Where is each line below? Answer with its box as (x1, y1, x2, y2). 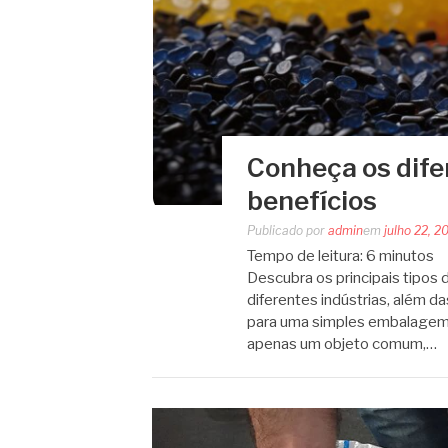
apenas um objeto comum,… (247, 334, 437, 353)
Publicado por (247, 222, 328, 238)
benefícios (247, 184, 377, 216)
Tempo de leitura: (247, 246, 363, 265)
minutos (379, 246, 434, 265)
